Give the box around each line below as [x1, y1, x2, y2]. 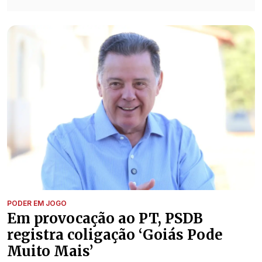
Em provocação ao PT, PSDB [7, 209, 203, 228]
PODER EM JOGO [7, 199, 67, 208]
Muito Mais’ [7, 242, 93, 261]
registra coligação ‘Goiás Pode [7, 226, 222, 244]
